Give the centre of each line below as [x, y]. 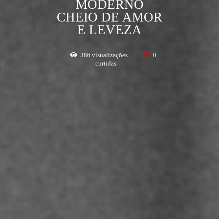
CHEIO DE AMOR [109, 17]
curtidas [106, 63]
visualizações [110, 55]
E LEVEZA [109, 30]
